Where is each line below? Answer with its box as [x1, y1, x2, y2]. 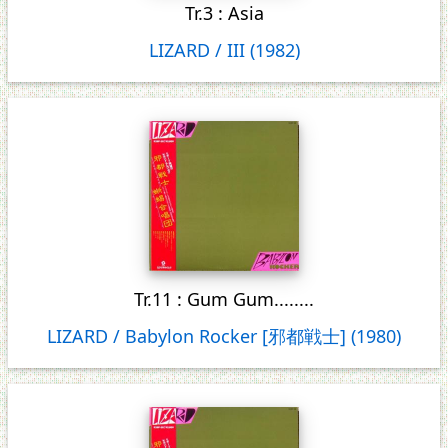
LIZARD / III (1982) [148, 37, 300, 62]
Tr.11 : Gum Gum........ [134, 286, 314, 311]
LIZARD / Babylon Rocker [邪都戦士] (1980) [47, 323, 401, 348]
